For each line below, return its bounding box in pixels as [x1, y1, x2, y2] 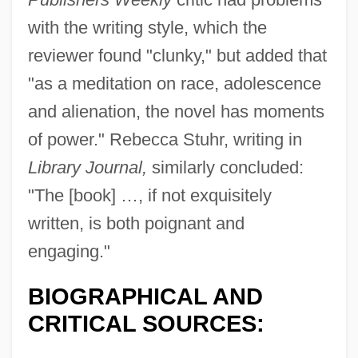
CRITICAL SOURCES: [27, 310, 265, 336]
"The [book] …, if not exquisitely [27, 185, 272, 205]
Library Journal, [27, 157, 147, 177]
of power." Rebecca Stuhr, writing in [27, 129, 302, 149]
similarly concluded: [146, 157, 304, 177]
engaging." [27, 241, 110, 261]
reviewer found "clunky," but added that [27, 45, 327, 66]
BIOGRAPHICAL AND [27, 283, 263, 309]
